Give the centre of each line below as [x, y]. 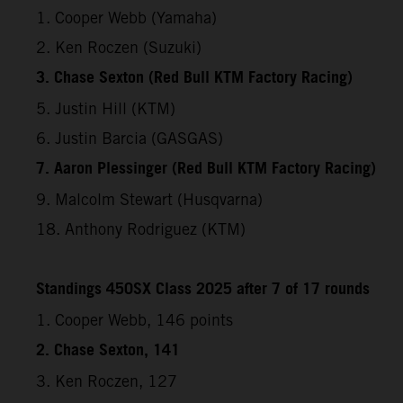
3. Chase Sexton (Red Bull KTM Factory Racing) [194, 78]
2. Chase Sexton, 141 [108, 350]
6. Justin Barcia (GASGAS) [130, 138]
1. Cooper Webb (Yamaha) [126, 17]
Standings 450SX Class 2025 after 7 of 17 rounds [203, 289]
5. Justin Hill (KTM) [106, 108]
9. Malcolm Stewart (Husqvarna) [149, 199]
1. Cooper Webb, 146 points [134, 319]
